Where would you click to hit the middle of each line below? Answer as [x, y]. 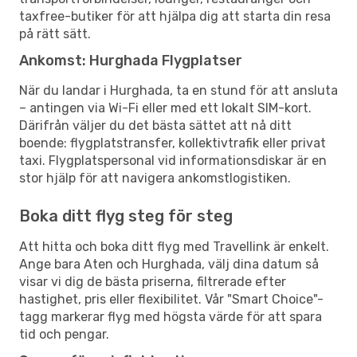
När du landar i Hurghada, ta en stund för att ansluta [178, 90]
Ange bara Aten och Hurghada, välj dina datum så [169, 264]
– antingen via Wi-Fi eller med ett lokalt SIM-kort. [165, 108]
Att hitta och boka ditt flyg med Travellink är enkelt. [174, 246]
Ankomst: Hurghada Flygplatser [131, 60]
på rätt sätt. [55, 33]
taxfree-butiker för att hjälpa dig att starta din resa [175, 16]
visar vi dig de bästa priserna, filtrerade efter [153, 281]
